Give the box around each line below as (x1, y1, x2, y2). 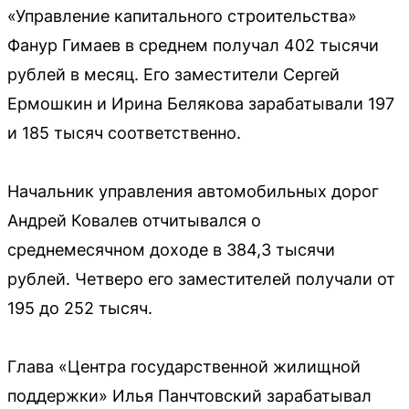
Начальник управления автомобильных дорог (7, 182, 379, 202)
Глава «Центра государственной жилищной (7, 357, 361, 377)
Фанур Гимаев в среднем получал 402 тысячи (7, 36, 379, 56)
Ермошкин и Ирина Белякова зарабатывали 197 (7, 94, 394, 114)
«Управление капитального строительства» (7, 6, 357, 26)
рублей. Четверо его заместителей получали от (7, 269, 395, 289)
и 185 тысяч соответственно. (7, 123, 241, 143)
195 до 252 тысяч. (7, 299, 152, 319)
